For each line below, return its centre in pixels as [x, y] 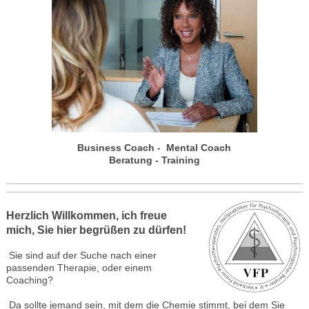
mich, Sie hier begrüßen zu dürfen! [96, 230]
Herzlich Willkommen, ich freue [86, 215]
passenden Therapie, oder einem [79, 268]
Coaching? [29, 280]
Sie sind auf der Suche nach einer [81, 255]
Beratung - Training [154, 160]
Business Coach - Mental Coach [154, 148]
